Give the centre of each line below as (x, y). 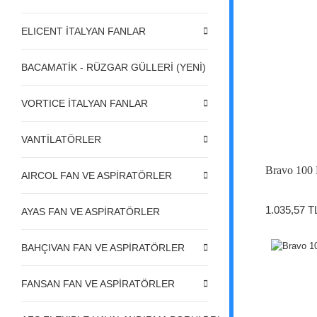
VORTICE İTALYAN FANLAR (85, 103)
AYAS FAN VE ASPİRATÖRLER (91, 211)
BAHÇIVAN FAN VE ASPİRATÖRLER (103, 247)
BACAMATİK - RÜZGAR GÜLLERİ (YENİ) (114, 67)
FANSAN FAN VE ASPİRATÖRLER (98, 283)
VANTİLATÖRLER (61, 139)
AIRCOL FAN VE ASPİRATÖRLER (97, 175)
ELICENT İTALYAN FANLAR (83, 31)
